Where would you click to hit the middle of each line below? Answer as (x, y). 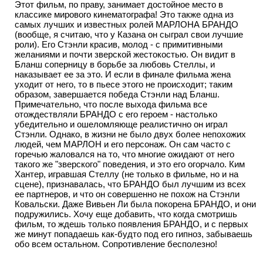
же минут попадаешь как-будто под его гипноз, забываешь (134, 234)
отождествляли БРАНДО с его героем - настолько (116, 114)
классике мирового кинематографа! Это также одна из (124, 14)
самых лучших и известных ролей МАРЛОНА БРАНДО (127, 24)
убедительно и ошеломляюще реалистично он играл (121, 124)
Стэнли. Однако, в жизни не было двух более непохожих (130, 134)
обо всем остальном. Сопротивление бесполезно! (116, 244)
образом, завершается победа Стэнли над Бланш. (117, 94)
